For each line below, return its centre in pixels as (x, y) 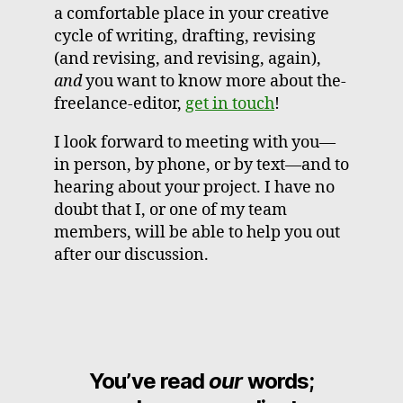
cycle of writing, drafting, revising (185, 36)
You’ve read (149, 381)
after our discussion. (131, 255)
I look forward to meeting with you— (195, 142)
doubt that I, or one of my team (170, 210)
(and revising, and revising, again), (188, 58)
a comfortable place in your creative (192, 13)
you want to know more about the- (216, 81)
